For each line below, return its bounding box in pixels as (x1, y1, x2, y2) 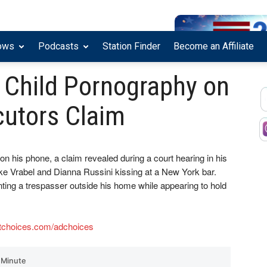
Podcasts (38, 41, 79, 52)
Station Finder (103, 41, 160, 52)
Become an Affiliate (173, 41, 254, 52)
